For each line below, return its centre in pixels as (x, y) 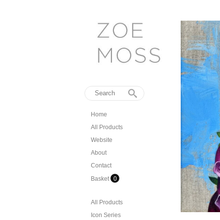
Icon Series (106, 215)
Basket (101, 179)
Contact (101, 165)
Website (102, 140)
